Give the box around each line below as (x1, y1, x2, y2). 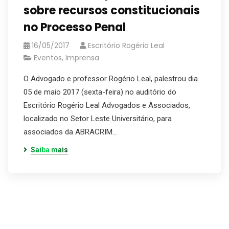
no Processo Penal (24, 19, 126, 35)
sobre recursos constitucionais (24, 3, 200, 18)
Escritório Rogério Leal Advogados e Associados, (24, 101, 190, 110)
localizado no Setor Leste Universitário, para (24, 114, 172, 123)
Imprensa (65, 53, 99, 63)
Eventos (34, 53, 62, 63)
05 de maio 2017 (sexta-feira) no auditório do (24, 87, 176, 97)
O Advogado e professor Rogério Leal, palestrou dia (24, 74, 198, 83)
